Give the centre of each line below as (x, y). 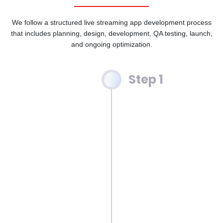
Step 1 (146, 80)
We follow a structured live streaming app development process (111, 23)
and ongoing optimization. (111, 45)
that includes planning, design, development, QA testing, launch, (111, 34)
